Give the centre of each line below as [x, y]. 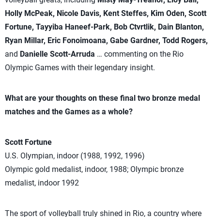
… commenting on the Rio [140, 54]
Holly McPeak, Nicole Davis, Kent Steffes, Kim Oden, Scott [106, 13]
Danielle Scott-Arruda [57, 54]
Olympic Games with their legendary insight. [80, 68]
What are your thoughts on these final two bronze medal [102, 98]
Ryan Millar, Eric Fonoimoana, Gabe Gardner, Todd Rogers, [106, 40]
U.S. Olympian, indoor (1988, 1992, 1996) [75, 156]
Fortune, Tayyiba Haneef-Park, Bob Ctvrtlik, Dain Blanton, [104, 27]
